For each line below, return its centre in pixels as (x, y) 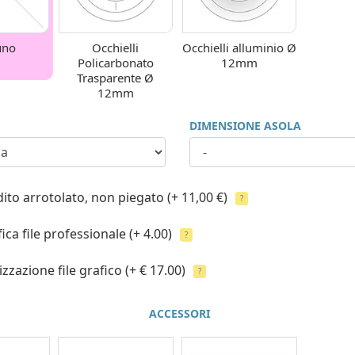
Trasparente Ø (116, 77)
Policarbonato (115, 62)
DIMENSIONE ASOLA (245, 125)
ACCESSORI (179, 313)
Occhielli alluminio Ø (240, 47)
